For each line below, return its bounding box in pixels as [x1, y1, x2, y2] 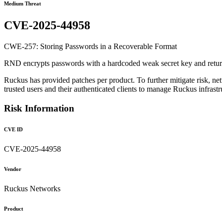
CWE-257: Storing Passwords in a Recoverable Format [4, 42, 177, 51]
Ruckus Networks [4, 184, 60, 193]
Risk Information [4, 103, 74, 113]
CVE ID [4, 126, 23, 132]
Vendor [4, 166, 21, 172]
